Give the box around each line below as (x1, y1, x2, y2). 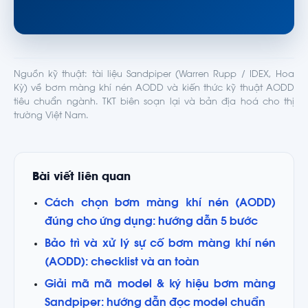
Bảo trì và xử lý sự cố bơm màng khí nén (44, 238, 276, 250)
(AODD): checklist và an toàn (44, 256, 199, 268)
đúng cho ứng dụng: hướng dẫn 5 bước (44, 217, 258, 228)
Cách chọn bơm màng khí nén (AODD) (44, 198, 276, 210)
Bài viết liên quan (32, 171, 131, 183)
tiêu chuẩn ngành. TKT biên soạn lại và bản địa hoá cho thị (14, 98, 294, 107)
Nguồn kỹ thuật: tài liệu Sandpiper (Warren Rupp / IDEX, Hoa (14, 70, 294, 79)
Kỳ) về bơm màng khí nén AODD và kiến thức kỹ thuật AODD (14, 84, 294, 93)
